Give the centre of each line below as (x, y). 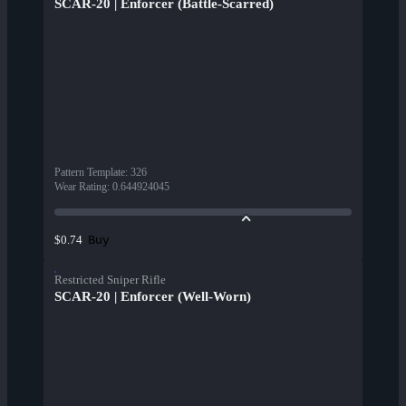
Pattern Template (90, 173)
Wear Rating (81, 187)
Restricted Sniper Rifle (110, 280)
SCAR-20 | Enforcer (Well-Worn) (153, 297)
